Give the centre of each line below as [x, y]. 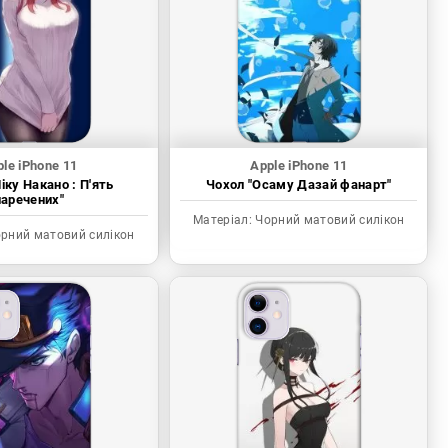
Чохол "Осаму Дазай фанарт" [299, 185]
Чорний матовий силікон [328, 220]
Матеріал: [223, 220]
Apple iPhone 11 [299, 166]
